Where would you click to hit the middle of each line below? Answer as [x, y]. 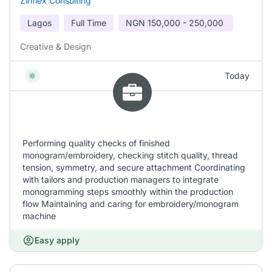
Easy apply [57, 240]
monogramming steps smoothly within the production [128, 192]
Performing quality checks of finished [96, 143]
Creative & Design [56, 46]
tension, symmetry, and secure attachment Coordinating [134, 167]
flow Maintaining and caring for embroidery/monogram [131, 204]
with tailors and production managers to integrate [121, 179]
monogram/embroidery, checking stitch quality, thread [130, 155]
